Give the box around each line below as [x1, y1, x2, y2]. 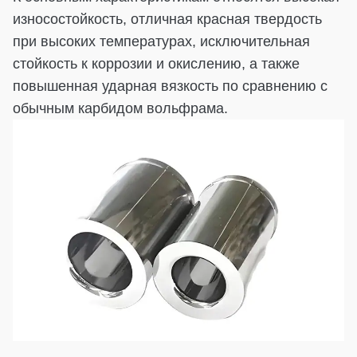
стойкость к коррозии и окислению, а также [13, 55, 300, 72]
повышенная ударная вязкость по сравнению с [13, 77, 328, 94]
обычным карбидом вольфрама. [13, 100, 228, 116]
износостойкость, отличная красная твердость [13, 10, 322, 27]
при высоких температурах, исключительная [13, 33, 310, 49]
